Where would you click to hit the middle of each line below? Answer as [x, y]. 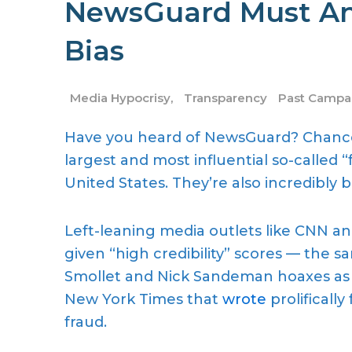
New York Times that [143, 299]
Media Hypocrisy [120, 98]
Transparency [225, 98]
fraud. [86, 322]
